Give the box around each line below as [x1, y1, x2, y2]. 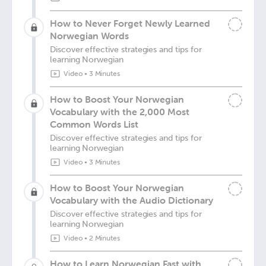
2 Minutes [88, 234, 121, 242]
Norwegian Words [50, 30, 129, 42]
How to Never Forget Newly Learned [50, 17, 210, 29]
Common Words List [50, 118, 138, 130]
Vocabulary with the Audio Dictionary [50, 194, 213, 206]
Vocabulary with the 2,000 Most [50, 106, 189, 118]
